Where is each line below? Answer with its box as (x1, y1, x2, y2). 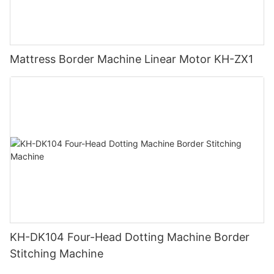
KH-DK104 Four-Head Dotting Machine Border (10, 231, 250, 244)
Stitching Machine (10, 247, 103, 261)
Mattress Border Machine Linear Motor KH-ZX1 (10, 52, 253, 65)
